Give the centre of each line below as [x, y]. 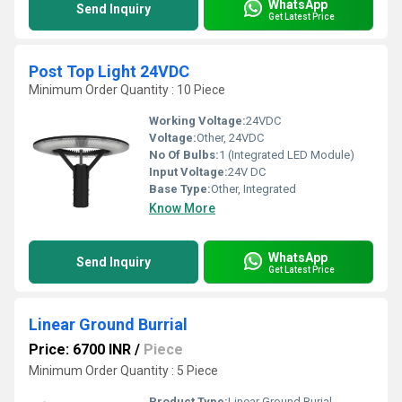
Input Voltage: [188, 172]
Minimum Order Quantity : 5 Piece [123, 371]
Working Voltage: [197, 121]
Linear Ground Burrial [108, 324]
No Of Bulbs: [184, 155]
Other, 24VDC [230, 138]
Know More [182, 208]
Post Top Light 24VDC [109, 71]
